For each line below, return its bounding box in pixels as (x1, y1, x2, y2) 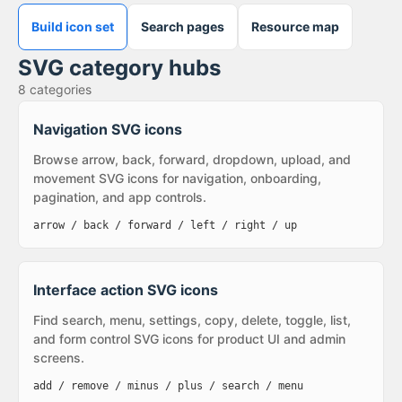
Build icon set (31, 19, 114, 34)
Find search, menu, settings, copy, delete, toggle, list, (33, 312, 351, 328)
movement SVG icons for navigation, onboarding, (33, 170, 321, 186)
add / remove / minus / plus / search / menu (33, 380, 303, 392)
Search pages (141, 19, 224, 34)
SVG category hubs (18, 55, 221, 81)
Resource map (251, 19, 339, 34)
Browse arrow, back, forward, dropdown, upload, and (33, 152, 351, 167)
